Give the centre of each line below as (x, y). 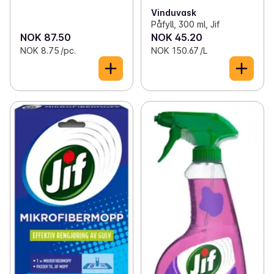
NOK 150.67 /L (179, 51)
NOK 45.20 (176, 38)
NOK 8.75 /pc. (48, 51)
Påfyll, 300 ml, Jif (185, 24)
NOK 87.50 (46, 38)
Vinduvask (173, 13)
